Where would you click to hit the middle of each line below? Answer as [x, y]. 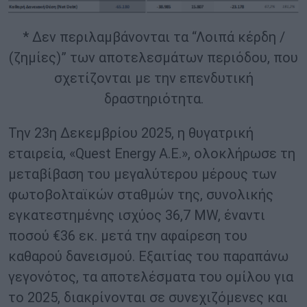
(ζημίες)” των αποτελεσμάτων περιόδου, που [153, 58]
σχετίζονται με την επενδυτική [153, 78]
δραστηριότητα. [153, 99]
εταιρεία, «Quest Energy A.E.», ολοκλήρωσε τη [152, 154]
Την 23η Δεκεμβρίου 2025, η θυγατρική [131, 133]
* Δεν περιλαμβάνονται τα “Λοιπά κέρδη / [153, 37]
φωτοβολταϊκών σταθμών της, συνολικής [141, 195]
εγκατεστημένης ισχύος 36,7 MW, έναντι [137, 216]
